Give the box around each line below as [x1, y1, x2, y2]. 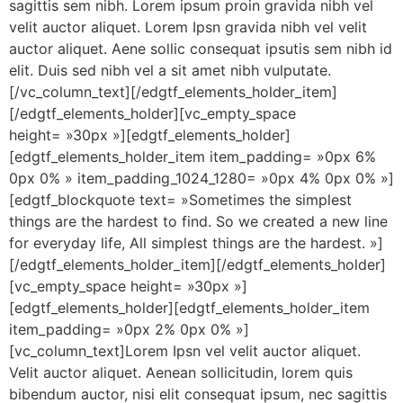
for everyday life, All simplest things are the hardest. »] [9, 234, 383, 252]
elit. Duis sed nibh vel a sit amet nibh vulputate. [9, 61, 331, 79]
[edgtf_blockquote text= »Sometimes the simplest [9, 191, 352, 209]
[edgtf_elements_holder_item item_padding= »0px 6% [9, 148, 376, 166]
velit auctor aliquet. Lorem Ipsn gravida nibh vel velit [9, 18, 367, 36]
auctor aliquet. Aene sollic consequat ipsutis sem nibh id [9, 40, 392, 58]
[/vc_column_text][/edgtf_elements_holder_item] [9, 83, 337, 101]
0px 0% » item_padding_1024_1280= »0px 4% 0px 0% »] [9, 169, 394, 187]
